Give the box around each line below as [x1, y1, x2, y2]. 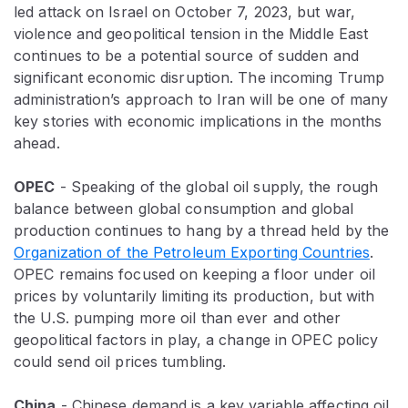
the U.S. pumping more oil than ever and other [14, 308, 342, 327]
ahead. [14, 133, 60, 152]
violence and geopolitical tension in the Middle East [14, 24, 369, 43]
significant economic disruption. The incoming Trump [14, 67, 385, 87]
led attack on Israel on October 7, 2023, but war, [14, 2, 355, 21]
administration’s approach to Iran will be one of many [14, 89, 389, 108]
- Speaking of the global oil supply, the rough [55, 177, 379, 196]
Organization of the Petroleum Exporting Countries [14, 242, 370, 261]
